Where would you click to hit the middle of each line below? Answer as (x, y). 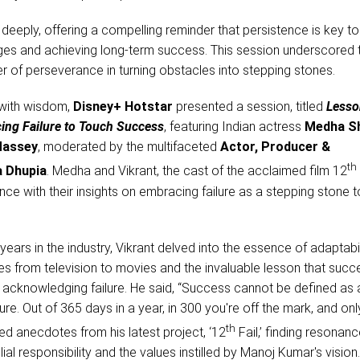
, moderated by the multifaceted (129, 147)
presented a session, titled (249, 107)
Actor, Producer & (275, 147)
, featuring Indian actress (234, 127)
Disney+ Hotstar (123, 107)
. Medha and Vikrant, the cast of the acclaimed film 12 (196, 171)
